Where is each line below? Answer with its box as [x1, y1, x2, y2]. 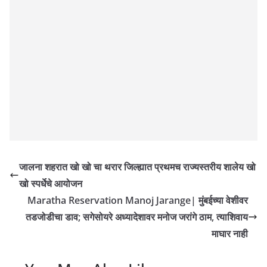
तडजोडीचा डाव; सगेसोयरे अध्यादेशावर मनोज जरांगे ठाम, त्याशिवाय [26, 210, 248, 223]
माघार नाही [212, 226, 248, 240]
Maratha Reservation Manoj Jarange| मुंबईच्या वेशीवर [27, 193, 248, 207]
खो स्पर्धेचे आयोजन [19, 176, 82, 190]
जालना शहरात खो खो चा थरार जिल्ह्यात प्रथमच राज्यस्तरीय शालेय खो [19, 160, 256, 173]
